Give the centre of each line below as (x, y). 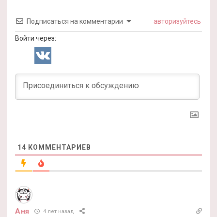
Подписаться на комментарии (75, 21)
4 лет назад (58, 212)
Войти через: (36, 38)
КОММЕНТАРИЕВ (59, 147)
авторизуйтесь (177, 21)
